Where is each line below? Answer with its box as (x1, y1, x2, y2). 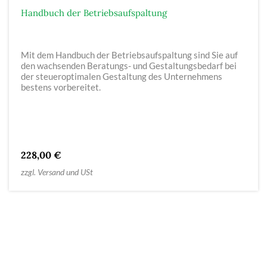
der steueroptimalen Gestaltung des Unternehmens (21, 70, 222, 82)
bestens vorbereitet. (21, 81, 101, 92)
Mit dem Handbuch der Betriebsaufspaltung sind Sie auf (21, 49, 238, 60)
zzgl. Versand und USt (21, 166, 93, 177)
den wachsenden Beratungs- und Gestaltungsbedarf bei (21, 60, 237, 71)
